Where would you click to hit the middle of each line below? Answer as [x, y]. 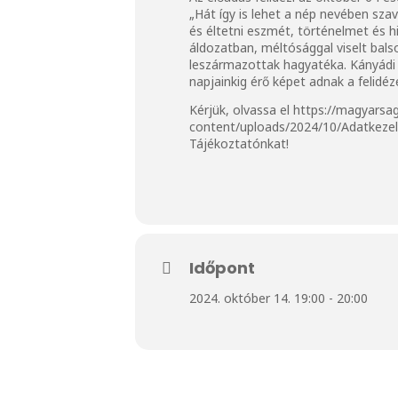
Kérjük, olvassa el [241, 109]
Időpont [222, 267]
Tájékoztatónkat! [241, 143]
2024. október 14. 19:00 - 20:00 [279, 298]
